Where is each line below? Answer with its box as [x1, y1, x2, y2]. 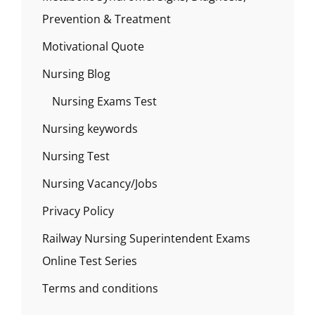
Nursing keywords [42, 121, 138, 136]
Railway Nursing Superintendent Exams [42, 231, 250, 246]
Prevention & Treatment [42, 11, 171, 27]
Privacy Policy [42, 203, 114, 219]
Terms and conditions [42, 281, 158, 296]
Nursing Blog [42, 66, 110, 82]
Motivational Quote [42, 39, 144, 54]
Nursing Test [42, 148, 110, 164]
